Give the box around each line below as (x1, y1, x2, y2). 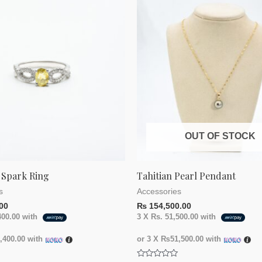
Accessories (137, 187, 181, 196)
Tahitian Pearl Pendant (137, 170, 236, 182)
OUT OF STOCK (185, 131, 256, 142)
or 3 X (137, 235, 161, 244)
